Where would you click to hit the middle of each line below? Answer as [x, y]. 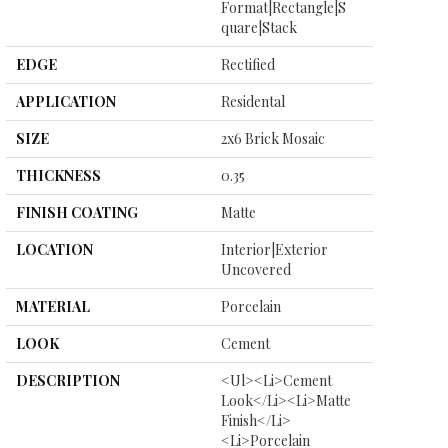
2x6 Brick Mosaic [273, 138]
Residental [253, 101]
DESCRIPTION [68, 380]
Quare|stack [259, 27]
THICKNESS [58, 175]
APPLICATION [66, 101]
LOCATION [54, 249]
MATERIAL [53, 306]
